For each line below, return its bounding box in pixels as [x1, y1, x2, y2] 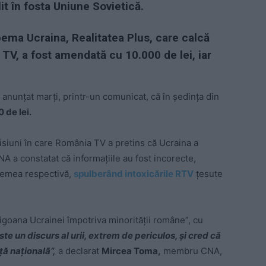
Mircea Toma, [102, 245, 161, 256]
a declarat [56, 245, 102, 256]
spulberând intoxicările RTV [74, 167, 194, 179]
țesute [194, 167, 223, 179]
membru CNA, [161, 245, 222, 256]
